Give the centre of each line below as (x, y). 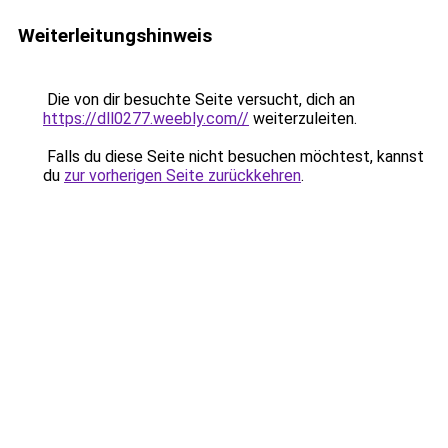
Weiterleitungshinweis (115, 35)
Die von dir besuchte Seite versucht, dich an (199, 99)
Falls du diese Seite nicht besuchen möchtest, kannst (233, 156)
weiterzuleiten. (303, 118)
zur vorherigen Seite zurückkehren (182, 175)
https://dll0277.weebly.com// (146, 118)
